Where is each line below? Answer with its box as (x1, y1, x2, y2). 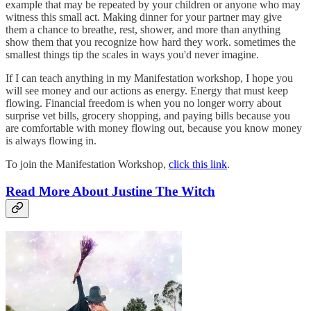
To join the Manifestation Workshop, (6, 158, 169, 171)
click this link (169, 158, 227, 171)
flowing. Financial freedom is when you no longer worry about (6, 97, 281, 110)
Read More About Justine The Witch (6, 184, 215, 199)
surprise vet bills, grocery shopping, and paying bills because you (6, 110, 290, 122)
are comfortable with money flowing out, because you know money (6, 122, 302, 135)
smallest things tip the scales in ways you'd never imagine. (6, 49, 259, 61)
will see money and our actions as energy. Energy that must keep (6, 85, 288, 97)
